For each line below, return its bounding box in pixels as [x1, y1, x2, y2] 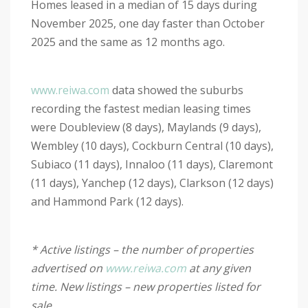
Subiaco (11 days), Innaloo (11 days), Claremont [31, 156, 273, 172]
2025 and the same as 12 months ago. [31, 34, 228, 49]
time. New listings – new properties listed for [31, 278, 261, 294]
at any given [186, 260, 251, 276]
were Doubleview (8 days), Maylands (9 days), [31, 119, 261, 135]
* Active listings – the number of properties [31, 241, 254, 257]
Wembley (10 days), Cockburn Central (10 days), [31, 137, 274, 153]
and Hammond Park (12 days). [31, 193, 186, 209]
